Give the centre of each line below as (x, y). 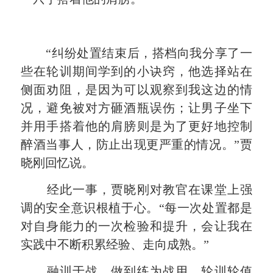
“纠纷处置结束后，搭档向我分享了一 (149, 53)
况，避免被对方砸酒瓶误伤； (105, 108)
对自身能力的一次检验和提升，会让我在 (136, 226)
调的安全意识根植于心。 (90, 207)
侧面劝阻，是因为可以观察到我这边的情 (136, 89)
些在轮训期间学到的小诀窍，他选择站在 (136, 71)
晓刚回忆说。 (58, 162)
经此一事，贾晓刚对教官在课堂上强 (149, 189)
